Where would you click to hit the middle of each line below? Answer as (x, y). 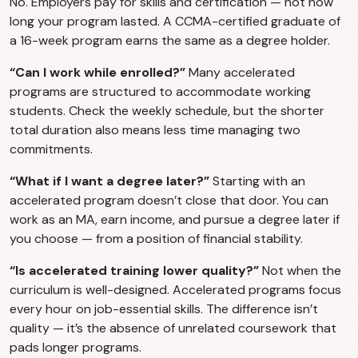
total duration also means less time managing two (155, 130)
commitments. (51, 149)
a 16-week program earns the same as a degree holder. (170, 41)
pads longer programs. (76, 348)
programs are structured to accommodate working (160, 92)
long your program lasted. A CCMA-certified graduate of (175, 22)
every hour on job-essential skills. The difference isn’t (164, 309)
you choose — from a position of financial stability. (156, 239)
